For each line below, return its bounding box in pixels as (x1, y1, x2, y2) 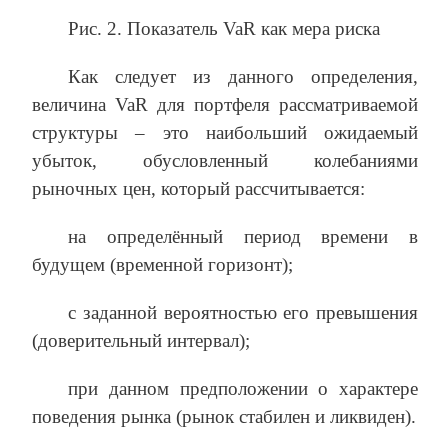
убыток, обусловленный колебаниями (32, 149, 418, 171)
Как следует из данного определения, (68, 65, 418, 87)
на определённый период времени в (68, 225, 418, 247)
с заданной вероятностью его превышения (68, 301, 418, 323)
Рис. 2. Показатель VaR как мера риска (68, 17, 380, 39)
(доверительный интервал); (32, 329, 250, 351)
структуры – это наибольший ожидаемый (32, 121, 418, 143)
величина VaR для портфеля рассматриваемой (32, 93, 418, 115)
